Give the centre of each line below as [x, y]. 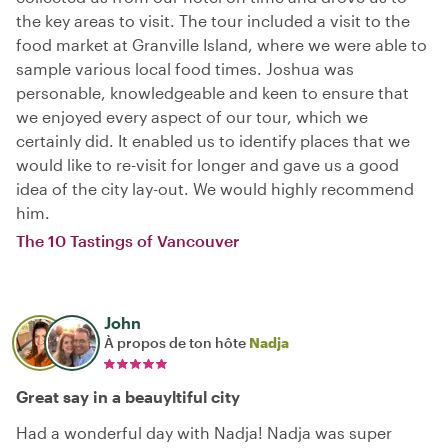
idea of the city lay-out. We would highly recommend [215, 188]
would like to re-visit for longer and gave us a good [207, 164]
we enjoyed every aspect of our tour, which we [192, 116]
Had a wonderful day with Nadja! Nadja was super [204, 432]
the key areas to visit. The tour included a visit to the [213, 20]
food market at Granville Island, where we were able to [221, 44]
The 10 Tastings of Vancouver [127, 240]
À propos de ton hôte [176, 342]
